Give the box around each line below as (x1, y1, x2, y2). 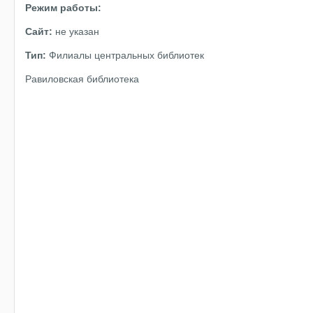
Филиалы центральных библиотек (46, 49, 204, 61)
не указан (52, 25, 99, 37)
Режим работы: (25, 1, 101, 13)
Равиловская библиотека (25, 73, 139, 85)
